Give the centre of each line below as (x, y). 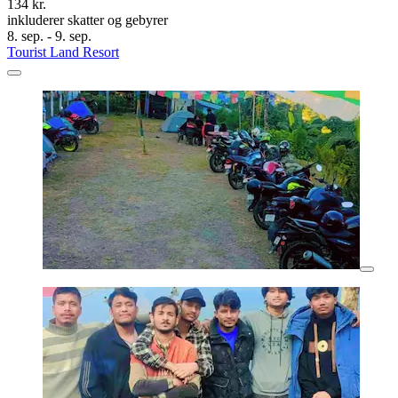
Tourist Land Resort (63, 52)
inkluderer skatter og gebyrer (88, 20)
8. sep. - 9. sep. (49, 36)
